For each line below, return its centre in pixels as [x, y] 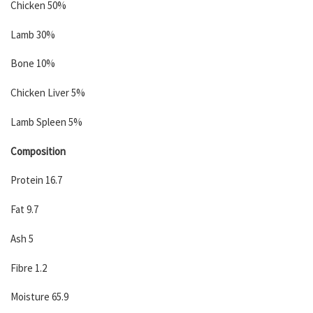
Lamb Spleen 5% [46, 122]
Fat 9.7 [24, 210]
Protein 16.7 [36, 180]
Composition [38, 151]
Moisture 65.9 [39, 297]
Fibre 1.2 [29, 268]
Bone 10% [33, 64]
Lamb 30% [33, 34]
